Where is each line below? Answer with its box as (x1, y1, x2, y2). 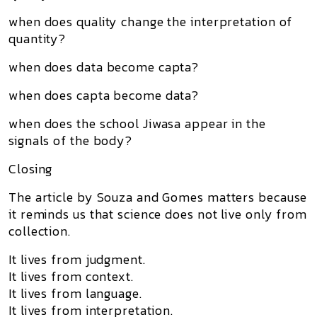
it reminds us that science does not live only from (8, 204, 307, 224)
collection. (8, 221, 71, 241)
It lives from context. (8, 267, 134, 286)
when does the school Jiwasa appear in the (8, 114, 266, 133)
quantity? (8, 29, 67, 48)
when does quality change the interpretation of (8, 12, 293, 31)
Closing (8, 159, 53, 178)
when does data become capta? (8, 57, 200, 76)
